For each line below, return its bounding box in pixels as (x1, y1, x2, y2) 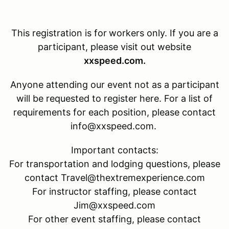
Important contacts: (71, 144, 158, 155)
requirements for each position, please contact (13, 106, 216, 118)
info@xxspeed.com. (70, 120, 159, 131)
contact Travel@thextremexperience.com (24, 172, 205, 183)
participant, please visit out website (38, 41, 191, 52)
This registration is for (11, 27, 107, 38)
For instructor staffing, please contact (32, 186, 197, 197)
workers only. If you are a (108, 27, 218, 38)
